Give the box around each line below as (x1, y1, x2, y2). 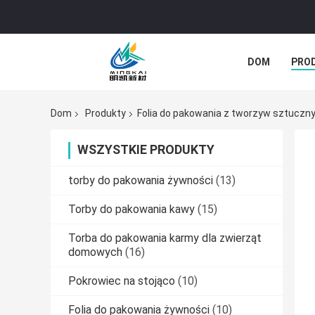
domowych (68, 245, 122, 259)
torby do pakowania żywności (68, 174, 213, 188)
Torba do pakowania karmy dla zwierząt (68, 231, 262, 245)
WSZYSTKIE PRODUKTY (77, 142, 214, 157)
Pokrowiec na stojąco (68, 274, 175, 288)
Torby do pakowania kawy (68, 202, 195, 217)
